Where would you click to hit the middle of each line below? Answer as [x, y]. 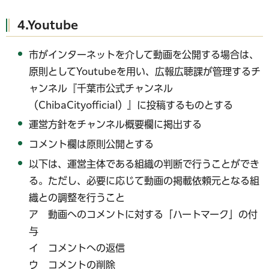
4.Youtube [48, 25]
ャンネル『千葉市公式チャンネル [101, 88]
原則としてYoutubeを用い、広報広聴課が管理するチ [145, 71]
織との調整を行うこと [77, 197]
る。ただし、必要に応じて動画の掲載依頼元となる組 [144, 180]
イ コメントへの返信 [77, 248]
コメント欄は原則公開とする [92, 144]
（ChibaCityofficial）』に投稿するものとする [131, 105]
